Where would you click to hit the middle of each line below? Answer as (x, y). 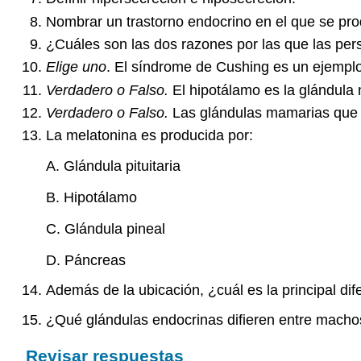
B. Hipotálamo (91, 198)
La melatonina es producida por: (149, 136)
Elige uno (76, 67)
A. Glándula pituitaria (113, 166)
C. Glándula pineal (105, 228)
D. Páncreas (85, 260)
